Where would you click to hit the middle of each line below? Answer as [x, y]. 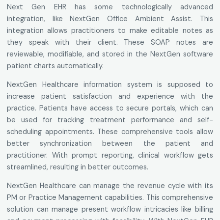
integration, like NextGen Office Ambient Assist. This [110, 19]
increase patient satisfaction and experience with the [110, 96]
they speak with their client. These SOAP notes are [110, 42]
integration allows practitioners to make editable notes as [110, 31]
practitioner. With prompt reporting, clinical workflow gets [110, 155]
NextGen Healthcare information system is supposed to [110, 85]
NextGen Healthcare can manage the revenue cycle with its [110, 186]
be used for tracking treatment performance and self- [110, 120]
